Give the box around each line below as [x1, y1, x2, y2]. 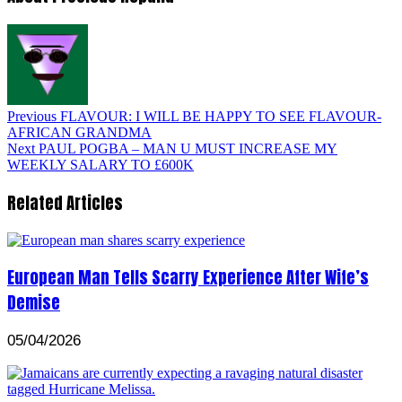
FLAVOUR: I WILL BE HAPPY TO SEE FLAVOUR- [57, 109, 381, 125]
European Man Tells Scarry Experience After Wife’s [7, 265, 369, 291]
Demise [7, 290, 60, 316]
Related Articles [7, 189, 123, 215]
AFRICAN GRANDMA [7, 125, 152, 141]
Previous [7, 109, 57, 125]
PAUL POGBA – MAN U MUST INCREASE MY [35, 141, 337, 157]
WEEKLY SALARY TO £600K [7, 157, 194, 173]
